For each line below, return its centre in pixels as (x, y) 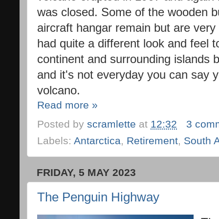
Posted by (62, 124)
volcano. (60, 90)
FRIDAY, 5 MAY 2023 (86, 173)
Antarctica (97, 141)
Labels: (55, 141)
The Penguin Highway (98, 197)
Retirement (152, 141)
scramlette (111, 124)
